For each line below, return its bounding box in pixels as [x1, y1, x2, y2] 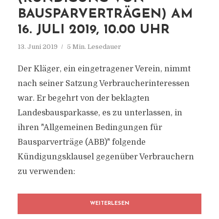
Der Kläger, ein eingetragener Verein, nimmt [17, 65, 191, 73]
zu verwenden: [17, 167, 75, 176]
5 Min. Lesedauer [66, 43, 121, 50]
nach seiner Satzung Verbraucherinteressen [17, 79, 190, 88]
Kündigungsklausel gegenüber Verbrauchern [17, 153, 194, 161]
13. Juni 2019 [17, 43, 58, 50]
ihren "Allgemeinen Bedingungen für [17, 123, 162, 132]
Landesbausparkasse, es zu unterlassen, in [17, 109, 182, 117]
